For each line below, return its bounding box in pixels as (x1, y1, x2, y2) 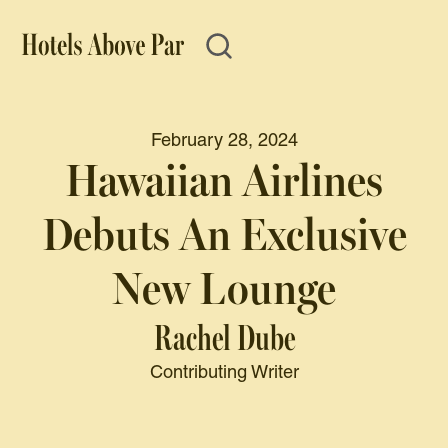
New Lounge (112, 261, 336, 317)
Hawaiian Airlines (65, 153, 383, 209)
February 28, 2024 (150, 132, 298, 150)
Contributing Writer (149, 364, 299, 382)
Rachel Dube (153, 316, 295, 360)
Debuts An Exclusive (41, 207, 407, 263)
